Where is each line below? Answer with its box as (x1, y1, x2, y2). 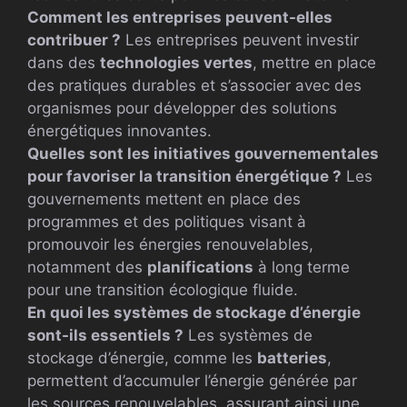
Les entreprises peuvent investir (121, 30, 359, 49)
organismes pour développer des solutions (27, 98, 337, 117)
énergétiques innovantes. (27, 121, 212, 140)
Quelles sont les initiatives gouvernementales (27, 144, 379, 163)
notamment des (27, 257, 147, 276)
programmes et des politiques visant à (27, 212, 306, 231)
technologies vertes (100, 53, 253, 72)
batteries (257, 348, 327, 367)
